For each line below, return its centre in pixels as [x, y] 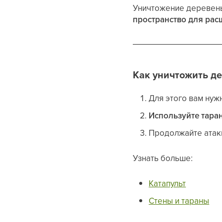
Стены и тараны [179, 201]
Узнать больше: [163, 158]
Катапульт [167, 183]
